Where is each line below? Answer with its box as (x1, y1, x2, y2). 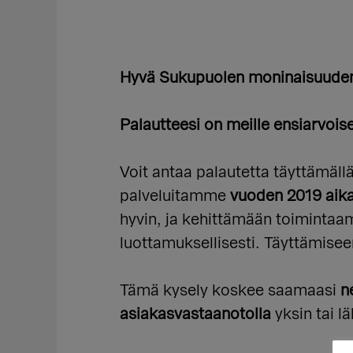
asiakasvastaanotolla (120, 307, 271, 322)
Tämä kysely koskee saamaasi (120, 283, 340, 299)
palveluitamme (120, 188, 230, 204)
